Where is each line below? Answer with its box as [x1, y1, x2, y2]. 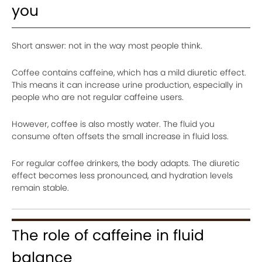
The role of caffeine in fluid [12, 225, 204, 246]
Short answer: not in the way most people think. [12, 39, 202, 51]
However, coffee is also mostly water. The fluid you [12, 118, 215, 130]
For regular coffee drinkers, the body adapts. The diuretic [12, 157, 240, 169]
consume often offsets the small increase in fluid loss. [12, 130, 229, 142]
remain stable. [12, 181, 69, 194]
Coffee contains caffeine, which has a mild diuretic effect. [12, 66, 246, 78]
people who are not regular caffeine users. [12, 91, 184, 103]
